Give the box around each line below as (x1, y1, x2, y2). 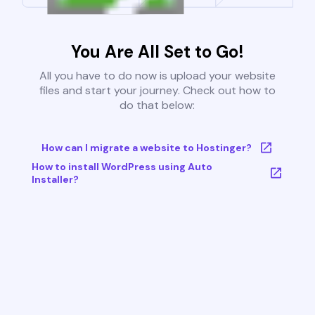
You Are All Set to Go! (70, 41, 244, 63)
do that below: (120, 98, 195, 113)
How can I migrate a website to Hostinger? (41, 141, 252, 155)
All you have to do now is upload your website (39, 68, 276, 84)
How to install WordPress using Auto (31, 160, 212, 174)
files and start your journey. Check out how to (39, 83, 276, 98)
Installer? (31, 173, 79, 186)
